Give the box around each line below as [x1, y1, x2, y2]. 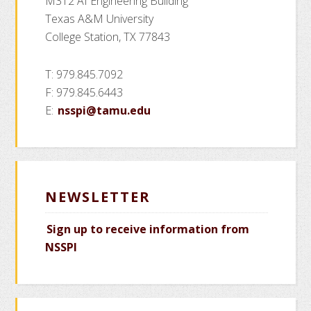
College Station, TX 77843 [45, 29, 171, 44]
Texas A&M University [45, 11, 154, 26]
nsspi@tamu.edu [58, 103, 151, 118]
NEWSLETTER [45, 187, 151, 206]
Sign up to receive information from [47, 221, 250, 237]
